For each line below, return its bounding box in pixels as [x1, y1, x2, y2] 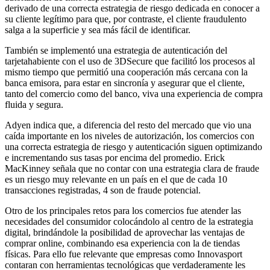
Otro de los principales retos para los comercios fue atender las [5, 205, 241, 216]
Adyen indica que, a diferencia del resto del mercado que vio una [5, 119, 251, 130]
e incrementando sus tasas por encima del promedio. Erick [5, 152, 225, 163]
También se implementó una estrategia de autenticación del [5, 45, 227, 55]
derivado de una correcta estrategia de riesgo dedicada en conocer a [5, 2, 260, 13]
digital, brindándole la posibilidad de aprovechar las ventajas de [5, 227, 245, 237]
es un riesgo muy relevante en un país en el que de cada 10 [5, 174, 227, 184]
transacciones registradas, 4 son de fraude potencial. [5, 184, 201, 195]
